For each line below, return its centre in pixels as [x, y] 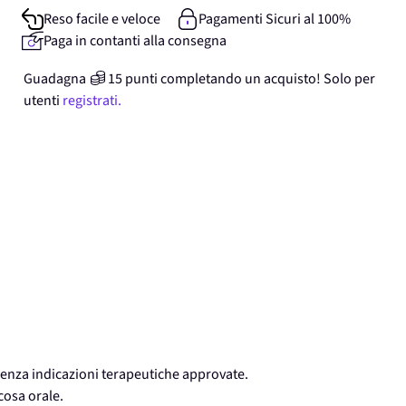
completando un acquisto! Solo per [268, 79]
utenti [42, 101]
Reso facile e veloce [102, 19]
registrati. [92, 101]
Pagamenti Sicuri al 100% [274, 19]
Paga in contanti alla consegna [135, 41]
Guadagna [55, 79]
